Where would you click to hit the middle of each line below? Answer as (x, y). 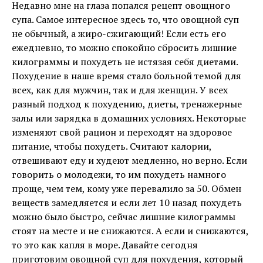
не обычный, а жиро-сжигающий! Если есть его (119, 33)
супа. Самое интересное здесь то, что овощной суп (125, 19)
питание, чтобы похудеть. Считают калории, (112, 146)
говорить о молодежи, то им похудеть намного (119, 174)
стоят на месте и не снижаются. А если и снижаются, (130, 231)
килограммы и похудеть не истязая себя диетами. (125, 62)
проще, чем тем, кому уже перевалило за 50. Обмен (127, 188)
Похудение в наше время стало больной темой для (127, 76)
